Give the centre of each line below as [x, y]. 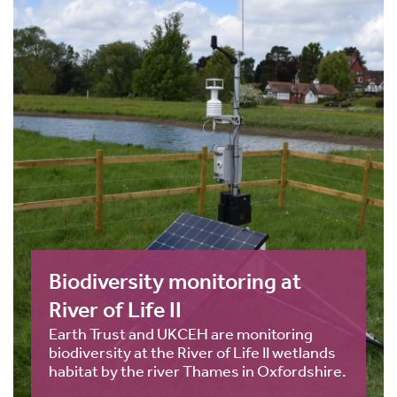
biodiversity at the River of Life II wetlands [192, 352]
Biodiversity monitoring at [175, 282]
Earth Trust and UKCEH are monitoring [181, 334]
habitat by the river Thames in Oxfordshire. [198, 371]
